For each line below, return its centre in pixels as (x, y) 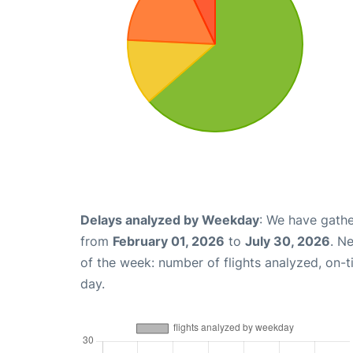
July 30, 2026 (288, 241)
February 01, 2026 (169, 241)
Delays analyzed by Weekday (170, 219)
